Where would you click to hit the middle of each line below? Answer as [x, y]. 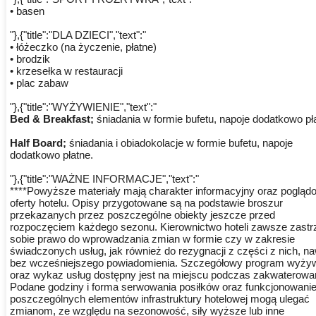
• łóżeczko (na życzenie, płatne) [83, 47]
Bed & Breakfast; [53, 119]
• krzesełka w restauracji [66, 71]
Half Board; [38, 143]
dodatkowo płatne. [51, 155]
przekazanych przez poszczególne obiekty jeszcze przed [142, 215]
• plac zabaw [39, 83]
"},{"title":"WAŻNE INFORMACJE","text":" [104, 179]
